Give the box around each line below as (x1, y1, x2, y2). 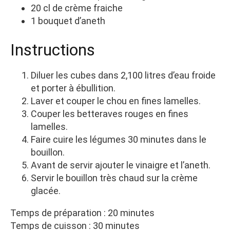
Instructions (10, 40, 95, 60)
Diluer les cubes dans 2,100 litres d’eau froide (31, 69, 216, 81)
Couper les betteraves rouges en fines (31, 108, 188, 119)
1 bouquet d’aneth (31, 15, 105, 26)
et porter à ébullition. (31, 82, 116, 93)
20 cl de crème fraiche (31, 2, 123, 13)
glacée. (31, 185, 61, 196)
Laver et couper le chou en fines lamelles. (31, 95, 201, 106)
